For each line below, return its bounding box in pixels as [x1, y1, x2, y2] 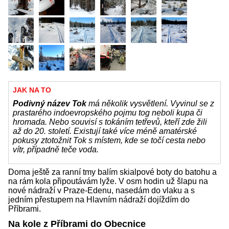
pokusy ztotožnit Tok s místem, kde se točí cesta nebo [13, 136, 205, 145]
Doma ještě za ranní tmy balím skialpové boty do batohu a [8, 168, 217, 177]
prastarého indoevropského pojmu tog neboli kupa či [13, 108, 202, 118]
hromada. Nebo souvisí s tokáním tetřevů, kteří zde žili [13, 118, 207, 127]
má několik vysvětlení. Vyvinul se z [86, 99, 214, 108]
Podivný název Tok [13, 99, 86, 108]
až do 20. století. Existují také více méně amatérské [13, 127, 197, 136]
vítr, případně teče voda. [13, 145, 99, 154]
